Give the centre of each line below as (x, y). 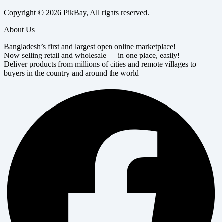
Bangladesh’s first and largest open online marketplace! (90, 47)
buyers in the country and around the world (71, 73)
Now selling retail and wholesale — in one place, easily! (92, 55)
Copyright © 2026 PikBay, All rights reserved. (77, 13)
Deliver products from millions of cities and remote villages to (100, 64)
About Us (19, 30)
